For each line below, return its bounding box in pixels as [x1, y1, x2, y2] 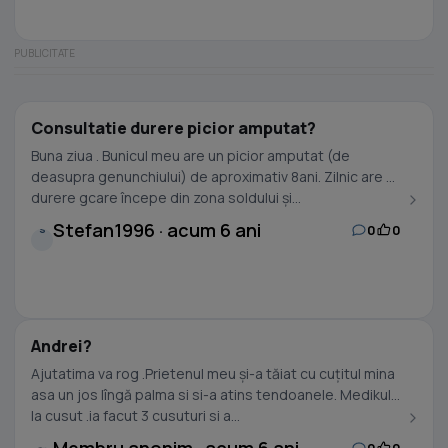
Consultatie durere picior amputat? [31, 117, 316, 139]
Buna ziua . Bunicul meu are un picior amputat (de [31, 146, 350, 165]
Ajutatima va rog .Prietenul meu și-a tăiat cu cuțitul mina [31, 364, 395, 383]
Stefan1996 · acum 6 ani [53, 218, 261, 242]
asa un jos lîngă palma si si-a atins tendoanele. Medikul [31, 385, 391, 404]
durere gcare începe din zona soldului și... [31, 188, 301, 207]
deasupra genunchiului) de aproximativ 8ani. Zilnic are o [31, 167, 395, 186]
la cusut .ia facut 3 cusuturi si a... [31, 406, 240, 425]
